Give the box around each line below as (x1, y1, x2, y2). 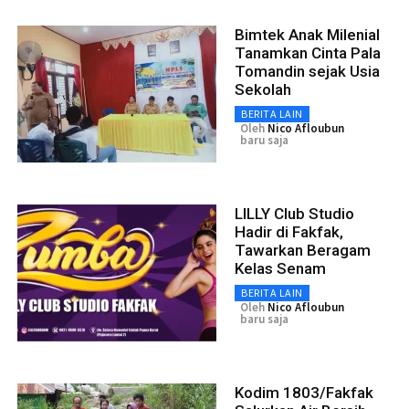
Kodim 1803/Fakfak (235, 383, 373, 402)
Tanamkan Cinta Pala (235, 43, 381, 62)
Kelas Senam (235, 258, 326, 278)
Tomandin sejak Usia (235, 61, 380, 80)
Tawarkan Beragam (235, 240, 371, 259)
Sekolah (235, 79, 291, 99)
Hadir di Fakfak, (235, 222, 343, 241)
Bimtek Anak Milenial (235, 25, 380, 44)
